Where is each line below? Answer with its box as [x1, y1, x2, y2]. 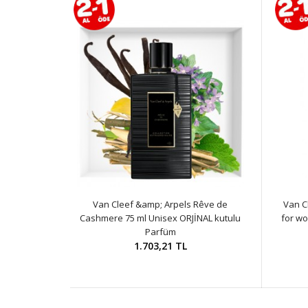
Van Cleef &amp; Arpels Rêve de [93, 197, 228, 210]
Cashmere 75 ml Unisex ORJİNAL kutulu [80, 211, 241, 224]
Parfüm [144, 225, 176, 238]
